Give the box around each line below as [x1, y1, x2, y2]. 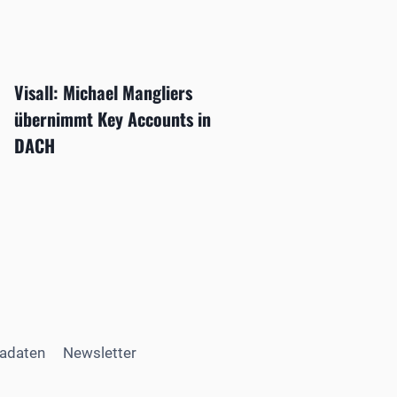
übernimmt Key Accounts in [13, 105, 211, 133]
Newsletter [63, 343, 137, 362]
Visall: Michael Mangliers [13, 79, 192, 106]
